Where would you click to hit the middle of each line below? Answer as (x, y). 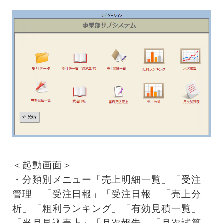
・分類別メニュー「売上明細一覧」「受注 (107, 179)
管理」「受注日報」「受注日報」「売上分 (107, 194)
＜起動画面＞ (42, 165)
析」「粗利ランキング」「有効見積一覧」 (107, 208)
